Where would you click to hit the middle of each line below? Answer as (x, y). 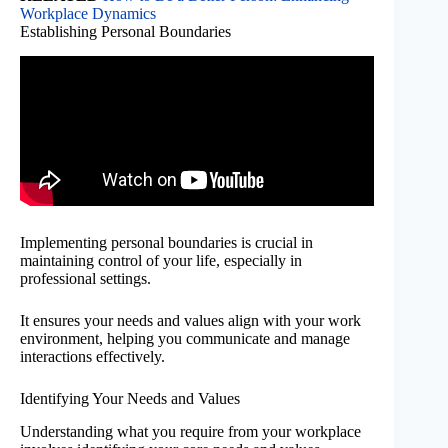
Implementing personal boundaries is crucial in (166, 242)
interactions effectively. (92, 356)
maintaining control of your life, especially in (161, 260)
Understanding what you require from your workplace (190, 431)
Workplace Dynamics (88, 14)
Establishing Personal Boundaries (125, 32)
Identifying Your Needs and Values (130, 398)
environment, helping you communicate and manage (185, 338)
